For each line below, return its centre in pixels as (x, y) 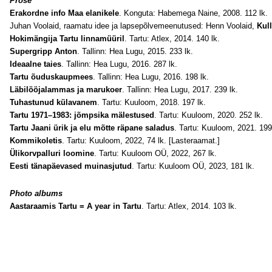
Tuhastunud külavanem (53, 102)
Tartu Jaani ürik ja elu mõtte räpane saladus (92, 128)
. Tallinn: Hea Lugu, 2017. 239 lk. (180, 90)
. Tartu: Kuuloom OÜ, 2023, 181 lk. (193, 166)
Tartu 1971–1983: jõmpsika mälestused (82, 115)
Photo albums (36, 193)
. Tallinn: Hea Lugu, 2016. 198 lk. (151, 77)
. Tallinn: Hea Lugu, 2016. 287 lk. (119, 64)
